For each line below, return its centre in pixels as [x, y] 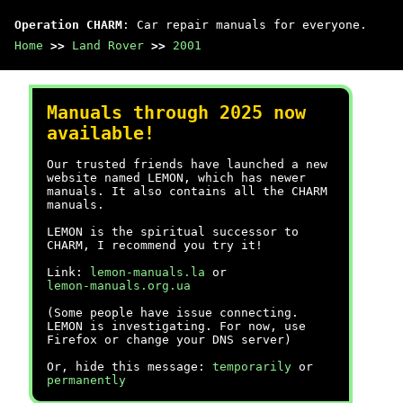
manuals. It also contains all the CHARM [187, 191]
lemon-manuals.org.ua [119, 286]
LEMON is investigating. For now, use [176, 326]
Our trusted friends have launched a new [187, 164]
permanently [86, 380]
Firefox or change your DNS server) [169, 340]
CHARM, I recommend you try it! [155, 245]
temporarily [252, 367]
